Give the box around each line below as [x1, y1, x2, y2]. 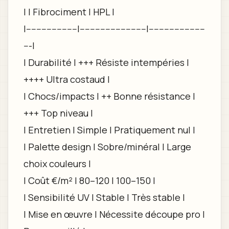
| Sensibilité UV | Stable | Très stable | [23, 191, 185, 204]
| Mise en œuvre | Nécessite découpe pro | [23, 208, 205, 221]
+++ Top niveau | [23, 107, 93, 120]
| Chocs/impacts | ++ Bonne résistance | [23, 90, 195, 103]
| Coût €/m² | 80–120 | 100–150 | [23, 174, 155, 187]
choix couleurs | [23, 157, 91, 170]
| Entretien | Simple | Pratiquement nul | [23, 124, 195, 136]
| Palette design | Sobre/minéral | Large [23, 141, 191, 153]
